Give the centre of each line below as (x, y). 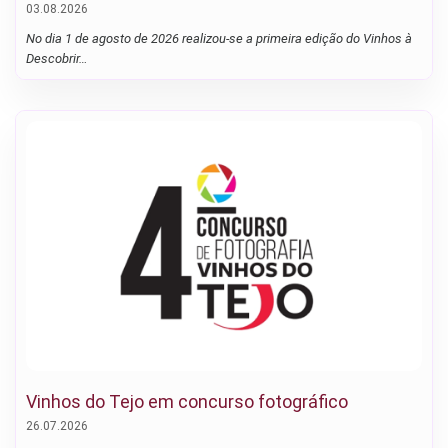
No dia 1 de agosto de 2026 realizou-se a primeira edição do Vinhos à (219, 39)
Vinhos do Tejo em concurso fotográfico (187, 402)
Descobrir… (57, 59)
